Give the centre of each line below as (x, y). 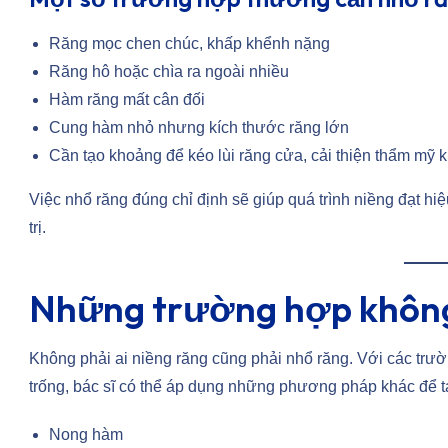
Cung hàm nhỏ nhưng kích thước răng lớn (199, 128)
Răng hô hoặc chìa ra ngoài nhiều (169, 72)
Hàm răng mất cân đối (127, 100)
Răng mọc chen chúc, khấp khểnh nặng (189, 44)
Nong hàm (86, 435)
